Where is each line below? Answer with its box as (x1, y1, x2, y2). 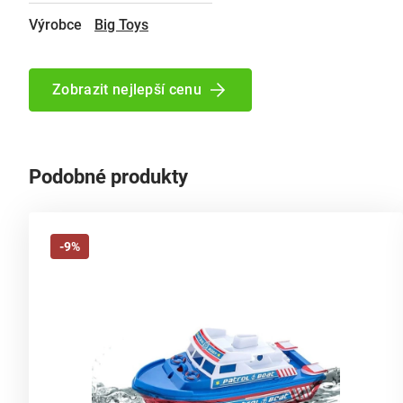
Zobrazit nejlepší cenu (52, 81, 202, 98)
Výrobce (29, 16, 82, 33)
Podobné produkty (29, 166, 188, 188)
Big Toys (94, 16, 148, 33)
